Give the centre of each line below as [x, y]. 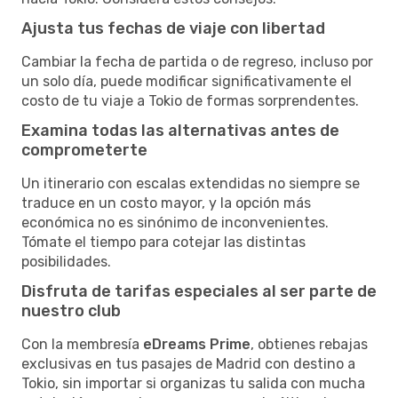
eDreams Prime [197, 344]
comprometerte [84, 150]
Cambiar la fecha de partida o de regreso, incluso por [197, 61]
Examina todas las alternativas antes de [180, 130]
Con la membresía [82, 344]
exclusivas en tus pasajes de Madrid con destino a [188, 363]
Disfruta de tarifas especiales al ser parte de [199, 291]
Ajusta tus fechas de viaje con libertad [173, 28]
